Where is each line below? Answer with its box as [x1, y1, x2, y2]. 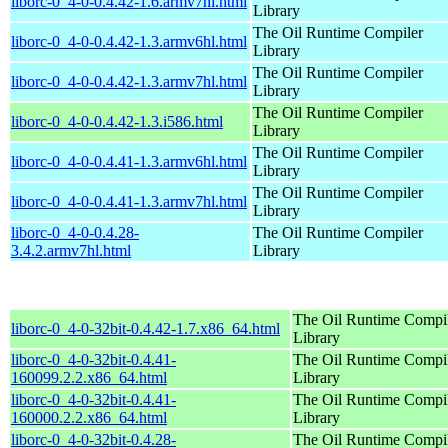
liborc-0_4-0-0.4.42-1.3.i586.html [11, 112, 223, 130]
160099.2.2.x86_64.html [11, 368, 167, 386]
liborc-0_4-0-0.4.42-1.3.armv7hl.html [11, 72, 247, 90]
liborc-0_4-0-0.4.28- [11, 223, 139, 241]
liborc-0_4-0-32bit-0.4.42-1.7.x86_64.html [11, 319, 280, 337]
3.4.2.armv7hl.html [11, 241, 131, 259]
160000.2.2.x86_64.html [11, 408, 167, 426]
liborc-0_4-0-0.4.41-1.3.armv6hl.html [11, 152, 247, 170]
